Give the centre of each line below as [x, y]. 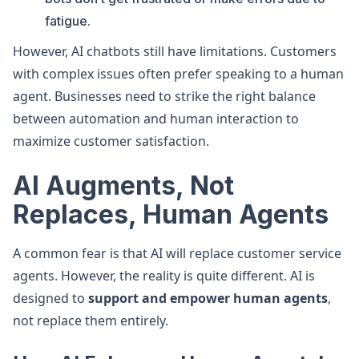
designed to [50, 298]
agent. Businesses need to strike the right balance [164, 96]
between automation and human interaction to [156, 119]
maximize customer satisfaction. [111, 141]
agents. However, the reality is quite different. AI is [164, 276]
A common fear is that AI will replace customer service [177, 253]
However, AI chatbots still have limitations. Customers [175, 51]
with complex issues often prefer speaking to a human [178, 74]
